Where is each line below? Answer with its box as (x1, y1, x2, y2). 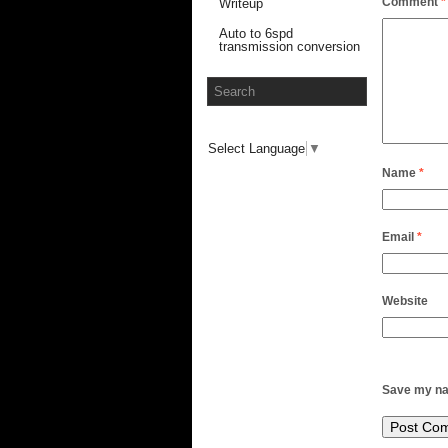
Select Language (208, 140, 305, 156)
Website (382, 294, 428, 309)
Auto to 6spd (219, 26, 293, 42)
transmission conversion (219, 39, 360, 55)
